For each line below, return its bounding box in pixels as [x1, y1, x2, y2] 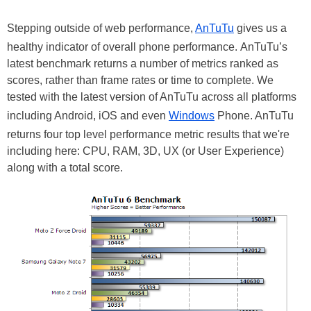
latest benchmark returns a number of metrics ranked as [7, 57, 278, 69]
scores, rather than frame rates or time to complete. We [7, 74, 274, 86]
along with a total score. [7, 161, 123, 174]
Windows [169, 109, 215, 121]
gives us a [234, 22, 287, 34]
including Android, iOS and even [7, 109, 169, 121]
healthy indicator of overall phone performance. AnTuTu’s [7, 40, 287, 53]
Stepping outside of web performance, [7, 22, 195, 34]
